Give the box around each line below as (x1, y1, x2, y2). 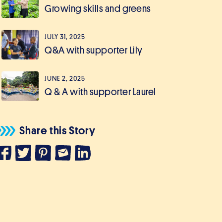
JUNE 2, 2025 (45, 74, 85, 82)
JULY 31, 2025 (45, 33, 85, 41)
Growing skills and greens (45, 3, 151, 13)
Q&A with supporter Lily (45, 45, 143, 55)
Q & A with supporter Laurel (45, 87, 156, 97)
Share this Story (19, 125, 96, 136)
